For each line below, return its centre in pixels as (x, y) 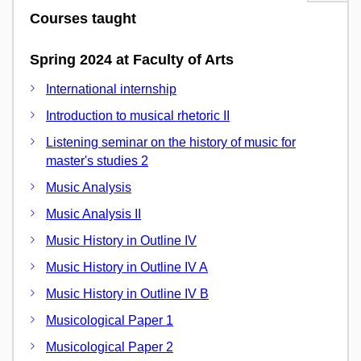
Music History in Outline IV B (127, 293)
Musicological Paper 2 (110, 346)
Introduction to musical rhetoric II (138, 115)
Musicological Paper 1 (110, 320)
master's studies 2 (97, 160)
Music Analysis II (93, 214)
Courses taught (83, 19)
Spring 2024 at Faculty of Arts (132, 60)
